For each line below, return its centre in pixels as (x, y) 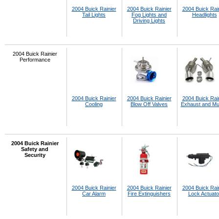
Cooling (94, 104)
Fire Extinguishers (149, 194)
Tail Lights (94, 15)
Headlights (204, 15)
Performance (35, 60)
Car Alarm (94, 194)
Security (35, 155)
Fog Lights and (149, 15)
